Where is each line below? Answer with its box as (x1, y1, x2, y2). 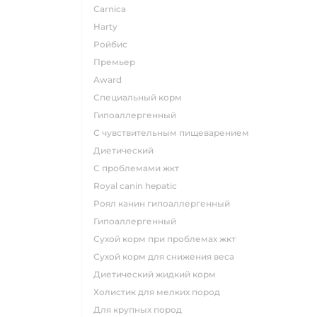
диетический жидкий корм (100, 269, 216, 279)
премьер (100, 57, 135, 67)
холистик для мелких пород (99, 287, 220, 297)
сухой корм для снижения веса (100, 251, 234, 262)
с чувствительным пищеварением (100, 127, 249, 138)
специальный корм (100, 92, 182, 103)
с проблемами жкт (100, 163, 179, 173)
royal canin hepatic (100, 180, 177, 191)
